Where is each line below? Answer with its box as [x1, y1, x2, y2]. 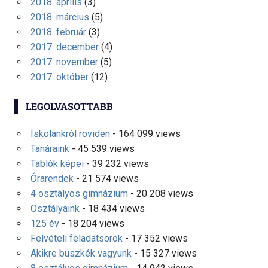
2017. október [30, 71, 89, 83]
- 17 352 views [122, 233, 188, 245]
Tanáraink [30, 143, 69, 155]
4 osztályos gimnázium [30, 188, 128, 200]
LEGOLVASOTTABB [25, 100, 113, 113]
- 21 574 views [73, 173, 139, 185]
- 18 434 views [79, 203, 145, 215]
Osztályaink [30, 203, 80, 215]
